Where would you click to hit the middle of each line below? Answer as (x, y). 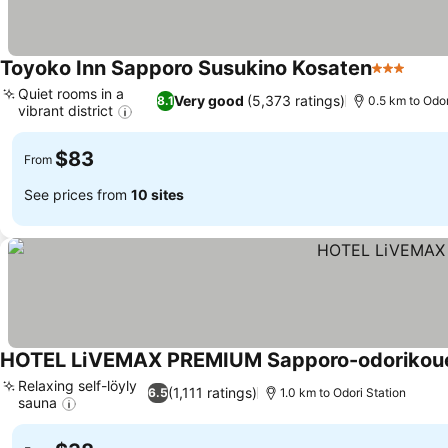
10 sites (157, 194)
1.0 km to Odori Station (342, 392)
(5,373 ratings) (296, 101)
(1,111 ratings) (212, 393)
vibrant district (65, 110)
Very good (209, 101)
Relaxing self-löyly (77, 386)
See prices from (77, 194)
